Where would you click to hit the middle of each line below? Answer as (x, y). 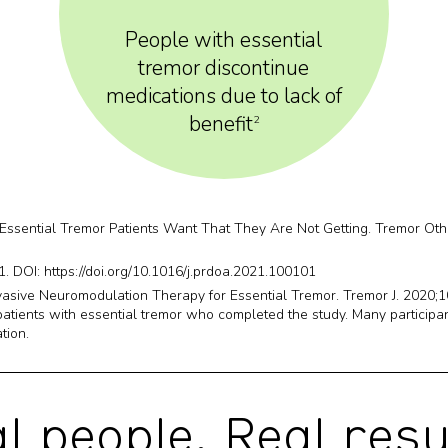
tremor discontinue (224, 68)
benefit (220, 124)
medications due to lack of (223, 96)
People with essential (224, 40)
